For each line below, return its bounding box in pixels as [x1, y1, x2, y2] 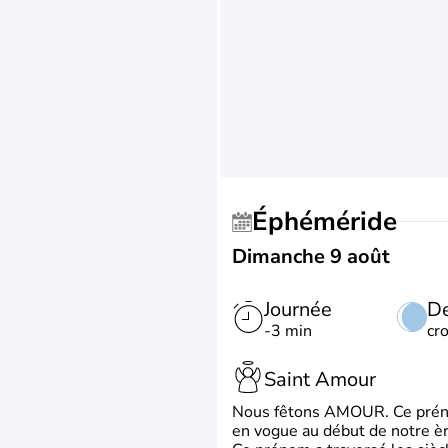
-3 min [264, 320, 312, 342]
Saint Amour [264, 365, 376, 393]
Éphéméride [268, 204, 397, 239]
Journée [264, 296, 332, 323]
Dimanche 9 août [232, 243, 390, 270]
